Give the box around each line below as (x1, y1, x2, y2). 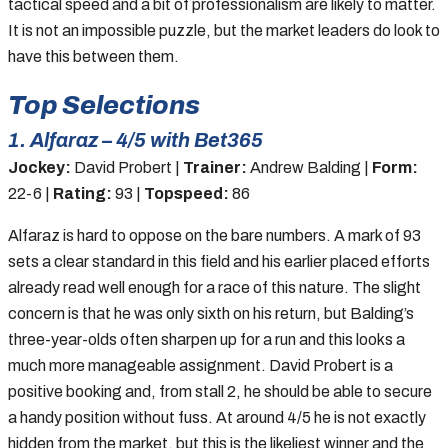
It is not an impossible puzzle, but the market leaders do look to (8, 21, 440, 39)
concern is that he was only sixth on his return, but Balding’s (8, 304, 414, 322)
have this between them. (8, 47, 179, 65)
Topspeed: (144, 184, 229, 202)
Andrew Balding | (247, 158, 372, 176)
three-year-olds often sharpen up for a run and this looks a (8, 330, 405, 348)
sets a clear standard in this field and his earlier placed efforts (8, 252, 430, 270)
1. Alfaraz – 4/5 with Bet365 (8, 128, 263, 151)
